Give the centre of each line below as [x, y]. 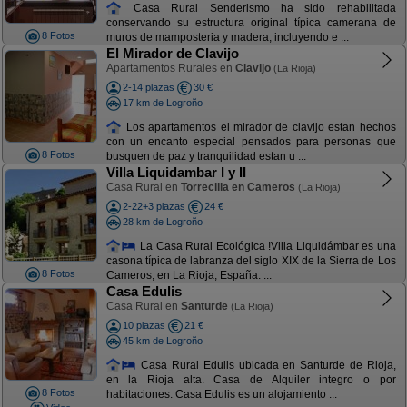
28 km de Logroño [162, 221]
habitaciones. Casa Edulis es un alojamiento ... [221, 395]
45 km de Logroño [162, 340]
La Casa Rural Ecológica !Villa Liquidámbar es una [266, 246]
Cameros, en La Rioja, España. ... [189, 276]
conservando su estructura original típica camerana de [251, 23]
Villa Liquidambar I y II [176, 172]
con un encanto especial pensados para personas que [251, 142]
